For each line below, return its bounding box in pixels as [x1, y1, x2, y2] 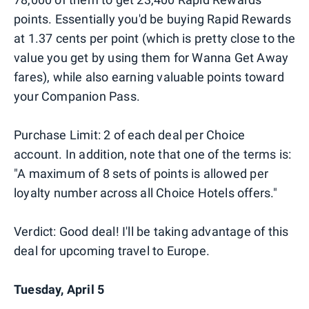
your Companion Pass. [14, 88, 140, 103]
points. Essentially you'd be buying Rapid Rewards [14, 11, 291, 26]
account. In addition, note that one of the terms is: [14, 146, 292, 161]
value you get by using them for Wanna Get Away [14, 50, 289, 65]
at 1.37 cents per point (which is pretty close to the [14, 30, 296, 46]
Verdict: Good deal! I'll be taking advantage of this [14, 223, 289, 239]
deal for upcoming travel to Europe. [14, 243, 210, 258]
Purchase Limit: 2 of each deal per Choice [14, 127, 246, 142]
